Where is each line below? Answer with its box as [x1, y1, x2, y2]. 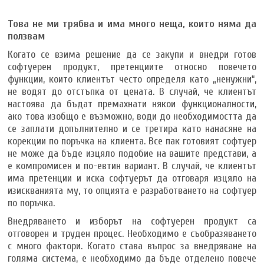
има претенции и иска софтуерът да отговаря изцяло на [8, 171, 256, 184]
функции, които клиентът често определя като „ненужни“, [8, 72, 256, 85]
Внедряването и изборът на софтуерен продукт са [8, 214, 256, 227]
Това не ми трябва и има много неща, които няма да [8, 17, 256, 30]
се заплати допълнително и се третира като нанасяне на [8, 122, 256, 135]
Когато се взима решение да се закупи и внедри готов [8, 48, 256, 61]
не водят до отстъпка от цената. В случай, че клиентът [8, 85, 256, 98]
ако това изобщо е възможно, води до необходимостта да [8, 110, 256, 123]
